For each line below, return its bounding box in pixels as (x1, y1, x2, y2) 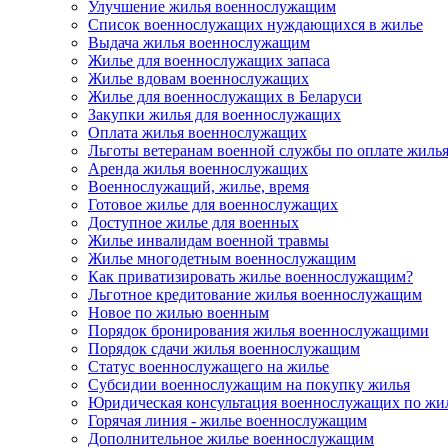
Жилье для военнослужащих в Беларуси (88, 88, 362, 105)
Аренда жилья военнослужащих (88, 160, 308, 177)
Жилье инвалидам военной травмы (88, 232, 329, 249)
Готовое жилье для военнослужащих (88, 196, 338, 213)
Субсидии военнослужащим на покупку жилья (88, 376, 410, 393)
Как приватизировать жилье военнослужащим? (88, 268, 413, 285)
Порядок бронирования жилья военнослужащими (88, 322, 429, 339)
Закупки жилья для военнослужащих (88, 106, 341, 123)
